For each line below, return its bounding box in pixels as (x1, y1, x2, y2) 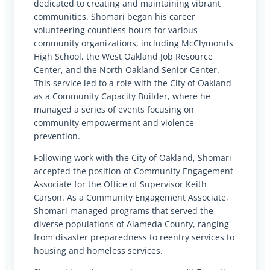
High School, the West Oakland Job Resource (34, 50, 213, 62)
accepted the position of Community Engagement (34, 165, 233, 177)
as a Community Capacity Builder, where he (34, 90, 210, 102)
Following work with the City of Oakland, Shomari (34, 151, 231, 163)
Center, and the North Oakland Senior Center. (34, 63, 219, 75)
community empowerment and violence (34, 116, 194, 128)
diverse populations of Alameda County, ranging (34, 218, 229, 230)
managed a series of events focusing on (34, 103, 194, 115)
